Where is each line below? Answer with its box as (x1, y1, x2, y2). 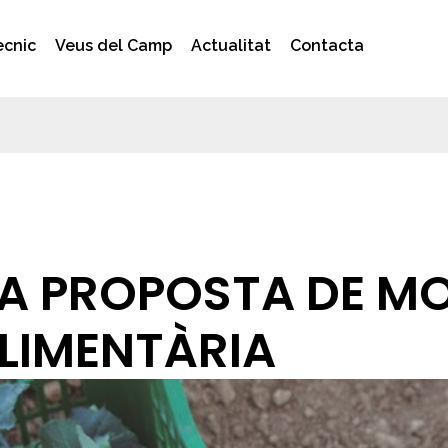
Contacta (290, 36, 365, 56)
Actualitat (191, 36, 272, 56)
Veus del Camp (55, 36, 172, 56)
